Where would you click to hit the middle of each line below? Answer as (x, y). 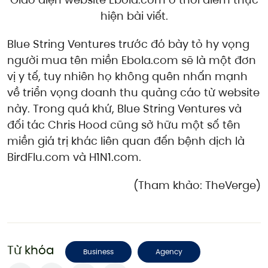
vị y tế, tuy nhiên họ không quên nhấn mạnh (127, 77)
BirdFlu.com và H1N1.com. (74, 157)
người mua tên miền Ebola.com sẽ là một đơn (132, 60)
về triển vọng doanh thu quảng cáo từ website (133, 93)
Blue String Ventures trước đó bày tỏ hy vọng (128, 44)
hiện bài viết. (134, 16)
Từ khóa (31, 250)
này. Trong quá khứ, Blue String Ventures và (124, 109)
